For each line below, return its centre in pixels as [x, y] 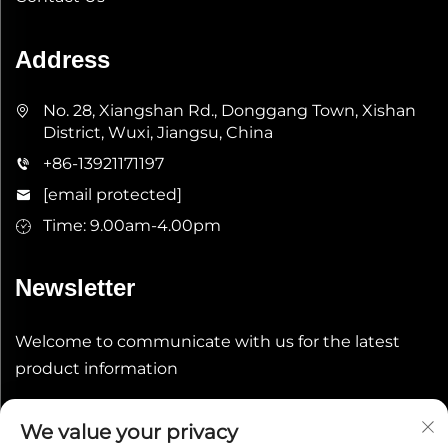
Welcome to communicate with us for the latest [207, 342]
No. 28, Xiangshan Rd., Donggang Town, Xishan [229, 111]
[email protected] [112, 195]
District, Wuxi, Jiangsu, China [158, 133]
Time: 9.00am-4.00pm [132, 226]
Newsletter [75, 288]
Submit [355, 429]
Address [62, 60]
